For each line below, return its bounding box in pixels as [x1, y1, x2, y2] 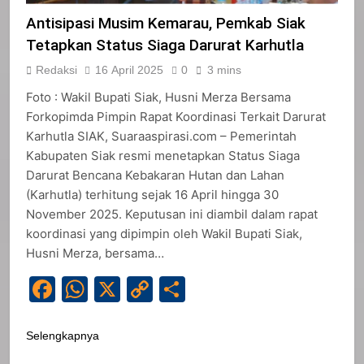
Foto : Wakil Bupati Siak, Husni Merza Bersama [26, 89, 291, 105]
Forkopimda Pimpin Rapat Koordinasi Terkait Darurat [26, 108, 326, 124]
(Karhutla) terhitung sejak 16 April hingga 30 [26, 186, 279, 202]
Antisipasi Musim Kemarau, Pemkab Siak [26, 13, 305, 32]
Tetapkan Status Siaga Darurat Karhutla [26, 35, 304, 54]
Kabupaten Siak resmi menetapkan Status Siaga [26, 147, 300, 163]
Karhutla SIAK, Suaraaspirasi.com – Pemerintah [26, 128, 297, 144]
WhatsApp [88, 272, 216, 305]
